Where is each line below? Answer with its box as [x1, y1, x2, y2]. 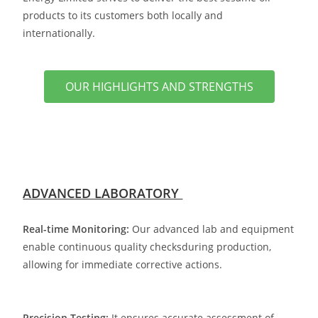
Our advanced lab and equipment [129, 222, 295, 236]
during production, [182, 240, 272, 253]
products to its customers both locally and [23, 9, 224, 22]
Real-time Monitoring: [23, 222, 130, 236]
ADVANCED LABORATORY [23, 185, 183, 202]
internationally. [23, 26, 96, 40]
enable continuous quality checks [23, 240, 182, 253]
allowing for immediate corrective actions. [23, 258, 223, 271]
